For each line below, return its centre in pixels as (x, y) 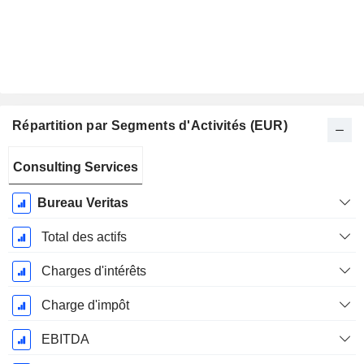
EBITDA (65, 340)
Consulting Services (76, 167)
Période (41, 158)
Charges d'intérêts (93, 271)
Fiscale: (41, 176)
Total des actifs (84, 237)
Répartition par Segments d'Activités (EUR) (150, 126)
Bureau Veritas (82, 203)
